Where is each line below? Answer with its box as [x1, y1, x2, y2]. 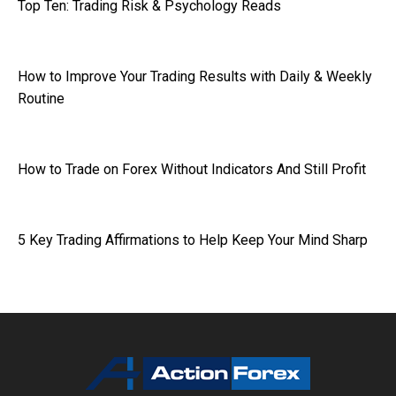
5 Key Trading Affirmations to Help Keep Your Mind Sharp [18, 232, 368, 248]
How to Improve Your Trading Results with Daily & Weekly [18, 68, 372, 85]
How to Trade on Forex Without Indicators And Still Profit [18, 161, 366, 178]
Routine [18, 90, 65, 107]
